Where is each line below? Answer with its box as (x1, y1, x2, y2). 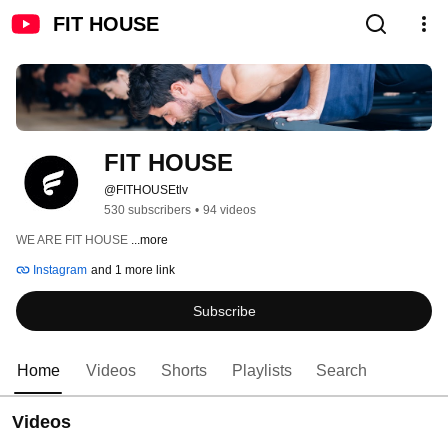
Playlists (232, 362, 292, 380)
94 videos (203, 203, 256, 218)
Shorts (161, 362, 207, 380)
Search (316, 362, 367, 380)
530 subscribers (104, 203, 191, 218)
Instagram (30, 263, 87, 278)
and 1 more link (91, 263, 175, 278)
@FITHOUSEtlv (104, 183, 188, 198)
